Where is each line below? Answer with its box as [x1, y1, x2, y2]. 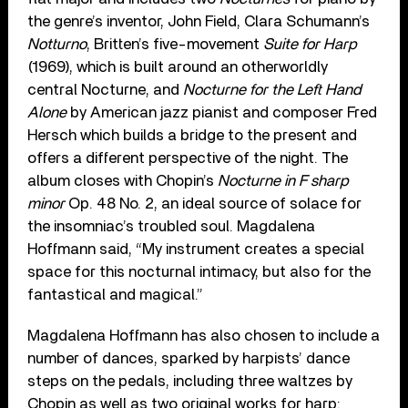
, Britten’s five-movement [87, 36, 264, 52]
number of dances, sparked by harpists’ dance [27, 350, 351, 366]
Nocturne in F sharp [218, 172, 350, 189]
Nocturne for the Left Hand [183, 81, 362, 97]
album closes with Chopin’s [27, 172, 219, 189]
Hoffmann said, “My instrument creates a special [27, 240, 365, 257]
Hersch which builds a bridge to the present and [27, 127, 358, 143]
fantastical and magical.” [27, 286, 204, 302]
